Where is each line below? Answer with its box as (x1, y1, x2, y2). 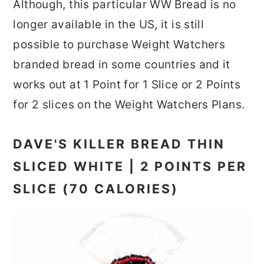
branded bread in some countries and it (13, 57, 230, 71)
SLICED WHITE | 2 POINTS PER (13, 158, 247, 174)
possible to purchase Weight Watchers (13, 37, 226, 51)
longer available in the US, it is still (13, 17, 204, 31)
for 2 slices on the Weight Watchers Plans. (13, 97, 245, 111)
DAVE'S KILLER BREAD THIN (13, 136, 226, 151)
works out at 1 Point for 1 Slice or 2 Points (13, 77, 241, 91)
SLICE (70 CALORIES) (13, 180, 179, 196)
